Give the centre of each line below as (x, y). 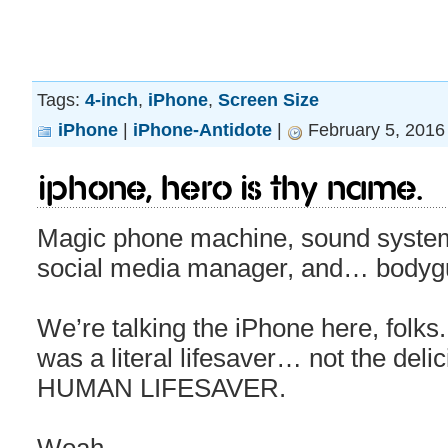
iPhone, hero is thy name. (230, 188)
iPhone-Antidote (202, 129)
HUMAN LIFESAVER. (161, 388)
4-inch (111, 99)
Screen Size (268, 99)
